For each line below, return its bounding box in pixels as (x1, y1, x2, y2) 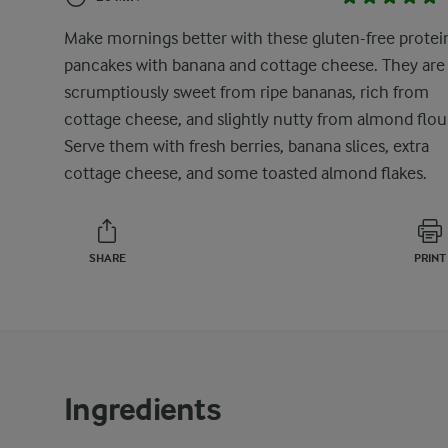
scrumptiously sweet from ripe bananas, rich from (64, 82, 429, 102)
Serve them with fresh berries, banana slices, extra (64, 136, 429, 156)
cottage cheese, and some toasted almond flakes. (64, 163, 427, 183)
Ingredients (64, 391, 221, 428)
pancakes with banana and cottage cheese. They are (64, 55, 445, 75)
